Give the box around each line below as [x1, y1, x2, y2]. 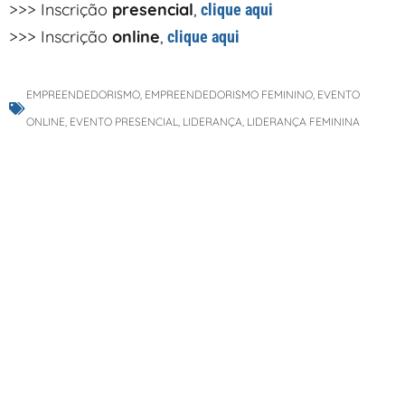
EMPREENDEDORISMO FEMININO [145, 88, 313, 102]
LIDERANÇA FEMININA [247, 115, 360, 129]
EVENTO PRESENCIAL [70, 115, 178, 129]
